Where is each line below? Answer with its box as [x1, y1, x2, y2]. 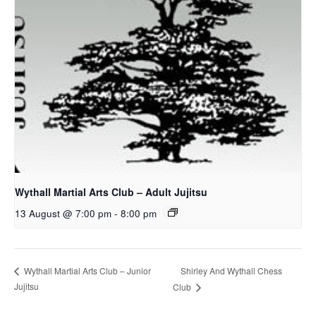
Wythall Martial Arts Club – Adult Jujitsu [15, 184, 207, 199]
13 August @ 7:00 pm [15, 206, 111, 220]
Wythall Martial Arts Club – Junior [22, 265, 151, 277]
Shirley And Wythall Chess [180, 264, 282, 276]
